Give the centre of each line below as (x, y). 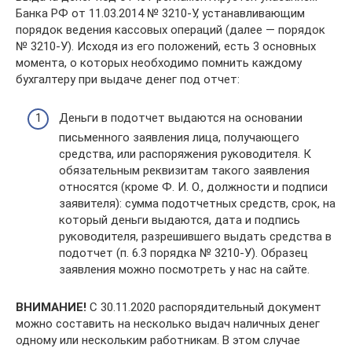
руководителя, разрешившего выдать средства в (195, 236)
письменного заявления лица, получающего (179, 137)
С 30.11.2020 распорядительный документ (204, 307)
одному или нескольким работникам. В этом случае (158, 340)
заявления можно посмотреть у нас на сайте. (184, 269)
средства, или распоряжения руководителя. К (185, 154)
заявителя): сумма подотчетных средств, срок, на (197, 203)
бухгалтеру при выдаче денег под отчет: (128, 79)
